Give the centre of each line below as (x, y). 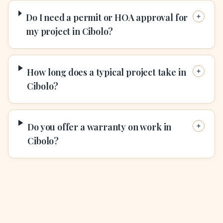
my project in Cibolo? (70, 31)
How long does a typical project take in (107, 72)
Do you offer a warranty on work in (100, 127)
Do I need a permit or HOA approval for (107, 17)
